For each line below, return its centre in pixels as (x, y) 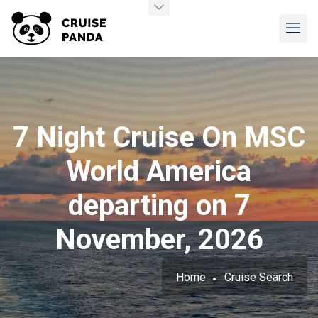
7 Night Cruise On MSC (159, 137)
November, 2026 (159, 240)
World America (159, 171)
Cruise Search (259, 277)
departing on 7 (159, 205)
